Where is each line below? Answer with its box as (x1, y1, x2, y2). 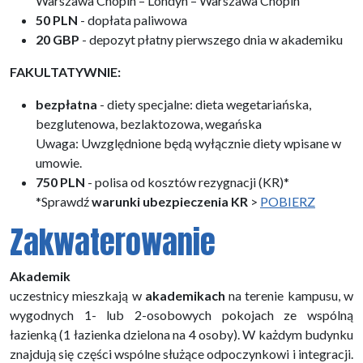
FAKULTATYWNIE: (10, 63, 121, 79)
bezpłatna (36, 96, 97, 112)
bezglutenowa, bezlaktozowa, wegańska (36, 115, 262, 131)
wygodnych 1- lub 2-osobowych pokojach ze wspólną (10, 306, 353, 322)
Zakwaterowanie (10, 218, 216, 266)
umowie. (36, 154, 82, 170)
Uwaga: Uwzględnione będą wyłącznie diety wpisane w (36, 135, 341, 151)
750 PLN (36, 173, 85, 190)
